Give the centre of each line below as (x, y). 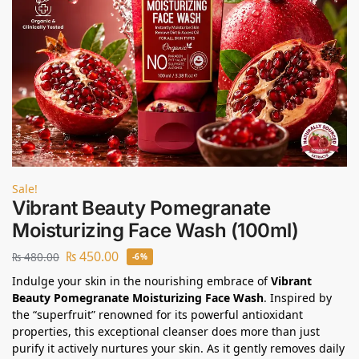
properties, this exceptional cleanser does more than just (166, 331)
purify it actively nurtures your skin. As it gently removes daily (178, 348)
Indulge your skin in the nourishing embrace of (141, 280)
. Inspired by (298, 297)
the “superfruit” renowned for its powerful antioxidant (157, 314)
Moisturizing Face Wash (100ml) (155, 231)
